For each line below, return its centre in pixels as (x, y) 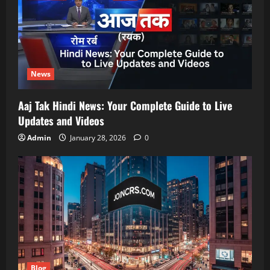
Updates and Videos (61, 120)
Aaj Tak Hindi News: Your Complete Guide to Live (125, 105)
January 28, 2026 (98, 137)
